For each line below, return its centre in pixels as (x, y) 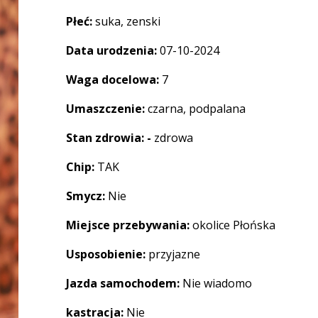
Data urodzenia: (113, 50)
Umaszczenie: (107, 109)
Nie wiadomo (218, 283)
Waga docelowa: (114, 79)
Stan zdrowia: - (110, 138)
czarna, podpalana (197, 109)
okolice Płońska (234, 225)
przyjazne (175, 254)
